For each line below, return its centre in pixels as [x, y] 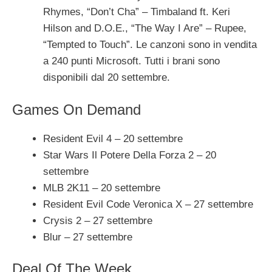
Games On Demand [76, 109]
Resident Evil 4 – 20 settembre [113, 138]
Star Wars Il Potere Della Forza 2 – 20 [130, 155]
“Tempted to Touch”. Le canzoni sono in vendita [150, 45]
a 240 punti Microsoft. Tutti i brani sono [131, 61]
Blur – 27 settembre [88, 237]
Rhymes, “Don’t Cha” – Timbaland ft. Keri [137, 12]
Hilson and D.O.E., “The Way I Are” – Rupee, [145, 29]
